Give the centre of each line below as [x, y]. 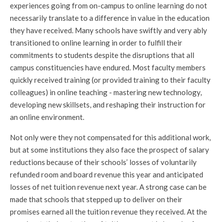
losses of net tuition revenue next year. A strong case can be [108, 187]
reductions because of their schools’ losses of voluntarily [103, 162]
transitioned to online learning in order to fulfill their [96, 43]
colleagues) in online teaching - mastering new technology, [106, 92]
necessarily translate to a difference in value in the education [110, 18]
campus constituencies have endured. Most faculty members [108, 67]
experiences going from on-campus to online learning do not [109, 5]
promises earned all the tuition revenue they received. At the [109, 212]
